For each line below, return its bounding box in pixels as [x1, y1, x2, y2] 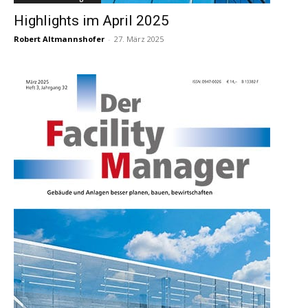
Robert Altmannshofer [14, 34, 104, 45]
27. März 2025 [114, 34, 164, 45]
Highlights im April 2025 [14, 12, 169, 30]
